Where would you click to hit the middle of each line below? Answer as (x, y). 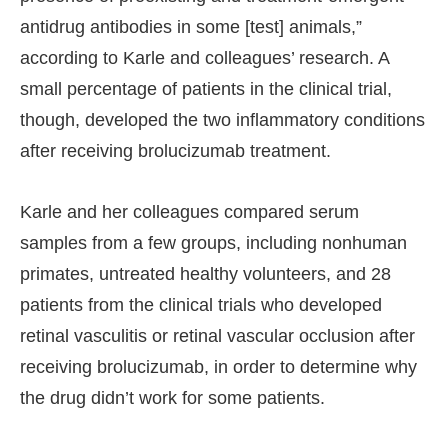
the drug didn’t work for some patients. (172, 398)
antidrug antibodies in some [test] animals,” (191, 27)
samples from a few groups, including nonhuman (213, 243)
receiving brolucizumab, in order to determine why (218, 367)
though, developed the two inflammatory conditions (222, 120)
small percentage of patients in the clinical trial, (206, 89)
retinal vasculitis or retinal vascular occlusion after (217, 336)
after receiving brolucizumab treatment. (175, 151)
